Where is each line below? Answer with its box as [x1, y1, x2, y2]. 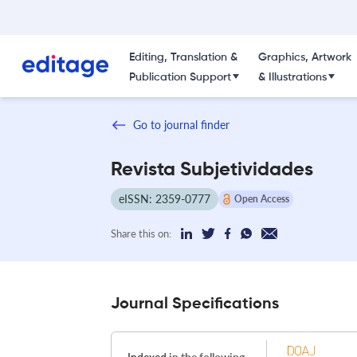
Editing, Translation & [128, 52, 237, 63]
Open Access [233, 192, 289, 205]
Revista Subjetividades [111, 159, 313, 179]
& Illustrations [257, 72, 327, 83]
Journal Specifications [111, 296, 279, 312]
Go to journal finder [133, 118, 229, 131]
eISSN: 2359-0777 [119, 191, 210, 206]
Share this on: [111, 226, 171, 240]
